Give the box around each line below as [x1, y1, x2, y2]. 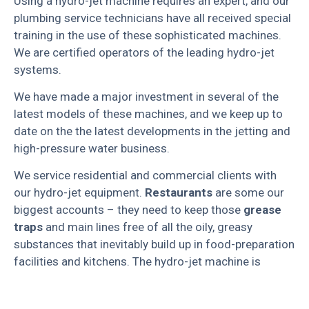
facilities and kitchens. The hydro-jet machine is [14, 255, 261, 269]
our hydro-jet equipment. [14, 186, 142, 200]
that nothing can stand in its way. [14, 289, 183, 303]
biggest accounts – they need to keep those [14, 203, 243, 217]
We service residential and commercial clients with [14, 168, 277, 183]
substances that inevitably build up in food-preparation [14, 237, 295, 252]
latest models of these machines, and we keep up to [14, 107, 283, 121]
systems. [14, 62, 64, 77]
